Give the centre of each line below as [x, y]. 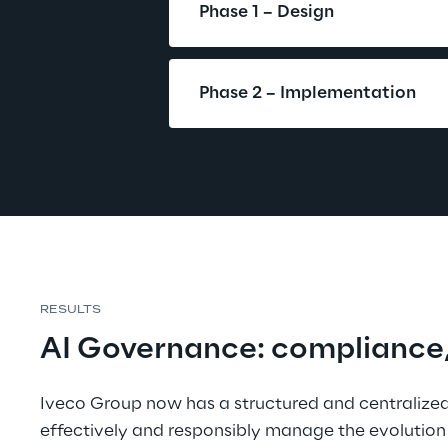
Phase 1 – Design [266, 12]
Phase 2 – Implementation [307, 93]
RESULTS [70, 310]
